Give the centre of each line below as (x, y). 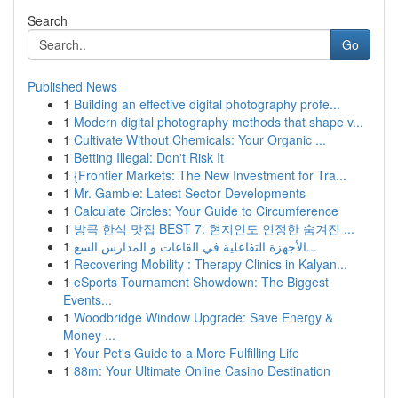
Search (48, 20)
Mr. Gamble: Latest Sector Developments (190, 193)
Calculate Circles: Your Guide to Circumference (206, 211)
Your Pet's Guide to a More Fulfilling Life (187, 353)
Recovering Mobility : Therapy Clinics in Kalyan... (211, 264)
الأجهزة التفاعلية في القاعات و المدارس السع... (312, 246)
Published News (72, 86)
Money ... (89, 335)
